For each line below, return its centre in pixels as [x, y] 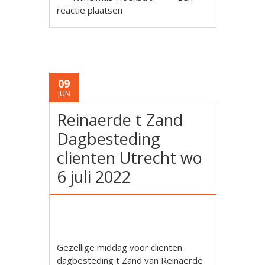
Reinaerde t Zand [120, 120]
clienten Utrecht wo [130, 158]
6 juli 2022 [94, 177]
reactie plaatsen [90, 10]
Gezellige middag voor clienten [120, 247]
